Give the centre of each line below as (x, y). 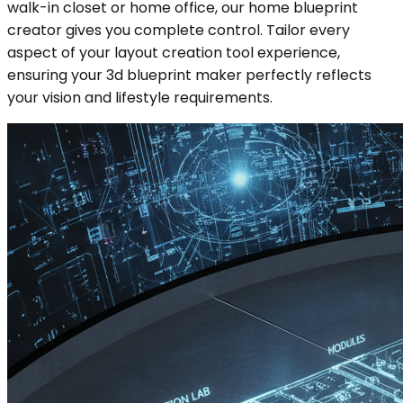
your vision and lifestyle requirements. (140, 97)
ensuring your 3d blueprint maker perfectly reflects (189, 75)
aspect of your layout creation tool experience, (174, 52)
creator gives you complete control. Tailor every (179, 30)
